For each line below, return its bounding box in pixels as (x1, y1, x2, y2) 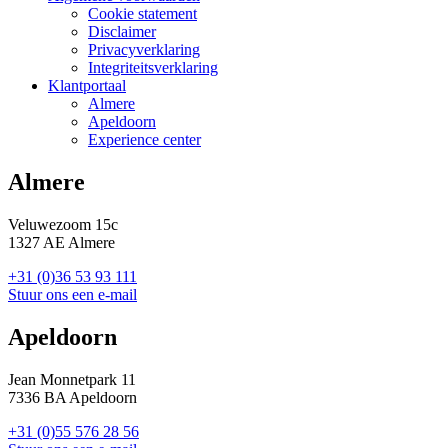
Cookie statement (88, 4, 197, 22)
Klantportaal (48, 76, 126, 94)
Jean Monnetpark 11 (8, 370, 136, 388)
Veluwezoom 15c (8, 215, 118, 233)
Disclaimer (88, 22, 156, 40)
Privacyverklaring (88, 40, 200, 58)
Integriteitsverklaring (88, 58, 218, 76)
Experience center (88, 130, 201, 148)
